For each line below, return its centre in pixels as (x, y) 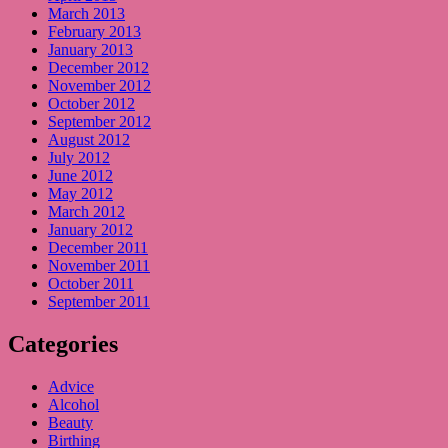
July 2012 (79, 158)
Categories (63, 344)
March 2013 (86, 14)
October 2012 (91, 104)
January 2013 (90, 50)
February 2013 (94, 32)
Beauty (70, 423)
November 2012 (99, 86)
